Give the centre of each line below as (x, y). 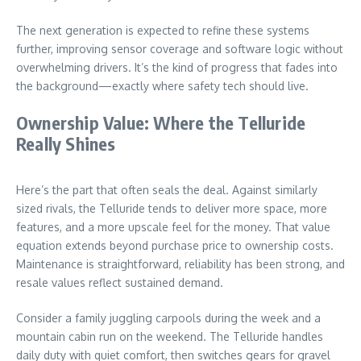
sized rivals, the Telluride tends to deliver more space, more (172, 208)
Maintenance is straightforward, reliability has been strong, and (180, 263)
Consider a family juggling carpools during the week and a (168, 317)
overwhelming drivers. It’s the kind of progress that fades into (177, 67)
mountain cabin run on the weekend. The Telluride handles (170, 336)
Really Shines (66, 143)
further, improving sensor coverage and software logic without (180, 48)
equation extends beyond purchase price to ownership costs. (175, 245)
